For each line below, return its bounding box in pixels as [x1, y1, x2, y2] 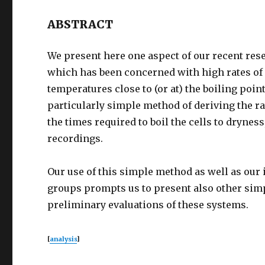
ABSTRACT [47, 17, 114, 31]
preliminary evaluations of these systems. [47, 199, 249, 211]
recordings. [47, 132, 104, 144]
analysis [50, 235, 77, 243]
